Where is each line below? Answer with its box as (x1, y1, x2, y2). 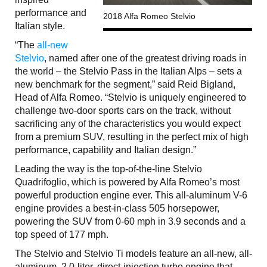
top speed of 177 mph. (15, 229, 108, 240)
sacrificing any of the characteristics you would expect (15, 119, 241, 129)
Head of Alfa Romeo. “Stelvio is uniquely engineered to (15, 92, 246, 103)
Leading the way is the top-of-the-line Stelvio (15, 164, 202, 175)
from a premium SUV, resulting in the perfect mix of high (15, 132, 249, 142)
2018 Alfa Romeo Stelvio (103, 11, 195, 21)
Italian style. (15, 21, 65, 32)
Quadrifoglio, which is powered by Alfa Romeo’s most (15, 177, 240, 188)
